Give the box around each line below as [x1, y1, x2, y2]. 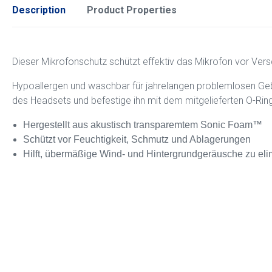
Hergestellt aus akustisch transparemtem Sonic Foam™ [23, 120, 263, 131]
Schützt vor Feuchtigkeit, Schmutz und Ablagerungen [23, 134, 251, 145]
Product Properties [87, 4, 177, 16]
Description [12, 4, 66, 16]
